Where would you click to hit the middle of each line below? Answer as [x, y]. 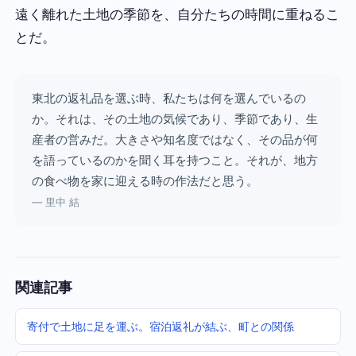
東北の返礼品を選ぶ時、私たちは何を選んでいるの [168, 99]
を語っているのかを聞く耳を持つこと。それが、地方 [174, 161]
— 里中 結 [55, 202]
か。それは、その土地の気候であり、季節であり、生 [174, 119]
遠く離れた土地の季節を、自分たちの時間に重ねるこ [178, 14]
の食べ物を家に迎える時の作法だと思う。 [145, 181]
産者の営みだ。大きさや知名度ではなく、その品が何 [174, 140]
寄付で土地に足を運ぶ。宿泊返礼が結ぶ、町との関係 [160, 327]
